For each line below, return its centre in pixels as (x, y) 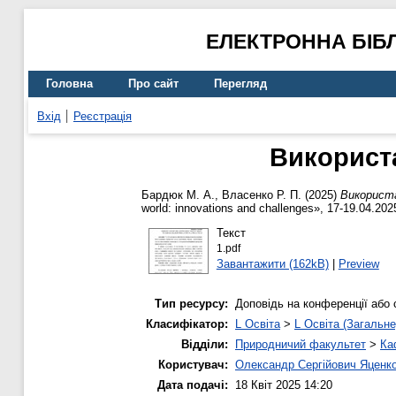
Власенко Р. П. (262, 195)
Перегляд (240, 84)
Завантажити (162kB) (272, 263)
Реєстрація (103, 116)
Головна (69, 84)
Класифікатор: (187, 324)
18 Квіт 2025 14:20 (284, 385)
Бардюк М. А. (178, 195)
